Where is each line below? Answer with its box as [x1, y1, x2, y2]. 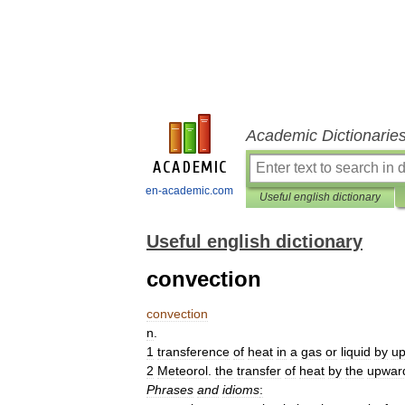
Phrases [146, 382, 193, 397]
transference [157, 344, 230, 359]
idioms [222, 382, 259, 397]
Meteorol [157, 363, 208, 378]
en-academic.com [146, 184, 233, 197]
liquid [341, 344, 371, 359]
